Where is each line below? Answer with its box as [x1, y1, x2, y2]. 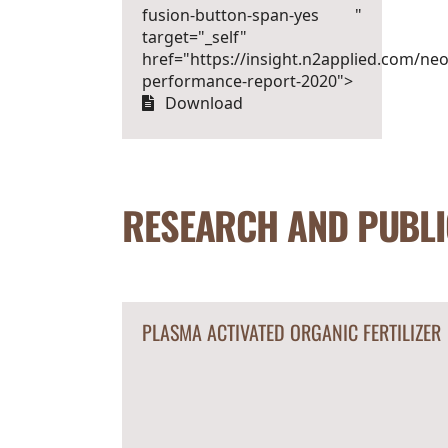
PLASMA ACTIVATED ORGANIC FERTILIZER [142, 317, 442, 347]
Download [165, 92, 244, 114]
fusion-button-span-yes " [141, 4, 362, 26]
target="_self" [141, 26, 247, 48]
